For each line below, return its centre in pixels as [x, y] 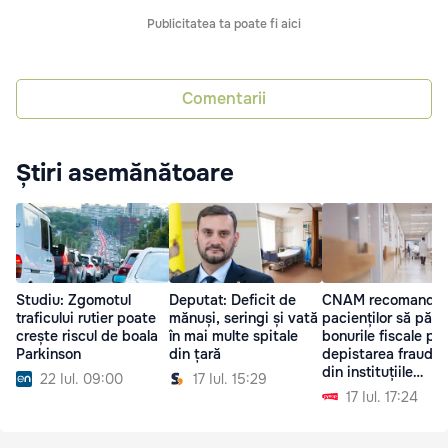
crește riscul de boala [87, 335]
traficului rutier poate [86, 317]
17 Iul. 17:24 [382, 397]
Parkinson [48, 353]
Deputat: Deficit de [232, 299]
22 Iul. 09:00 [81, 378]
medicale [352, 390]
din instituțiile [367, 372]
